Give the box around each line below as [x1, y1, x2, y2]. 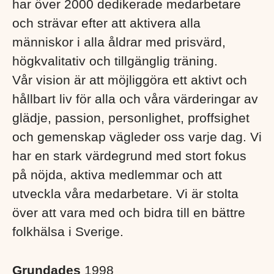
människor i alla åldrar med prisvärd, [12, 34, 226, 49]
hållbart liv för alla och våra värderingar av [12, 91, 258, 106]
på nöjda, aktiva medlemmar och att [12, 167, 222, 182]
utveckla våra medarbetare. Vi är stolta [12, 186, 239, 201]
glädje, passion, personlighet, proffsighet [12, 110, 250, 125]
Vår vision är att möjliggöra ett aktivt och [12, 72, 247, 87]
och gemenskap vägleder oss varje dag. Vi [12, 129, 262, 144]
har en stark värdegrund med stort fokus [12, 148, 246, 163]
